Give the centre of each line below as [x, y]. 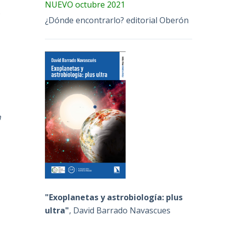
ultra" [57, 210]
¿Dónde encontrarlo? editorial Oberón [117, 20]
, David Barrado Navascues [120, 210]
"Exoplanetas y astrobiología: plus [114, 197]
